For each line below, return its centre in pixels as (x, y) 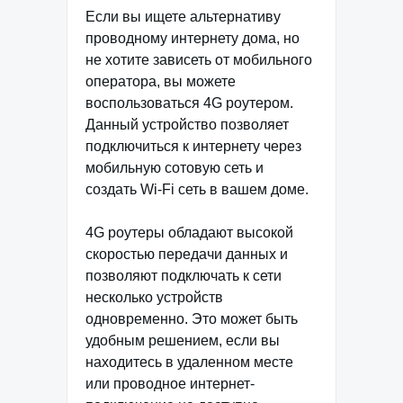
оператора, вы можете (161, 81)
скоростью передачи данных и (187, 254)
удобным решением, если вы (183, 340)
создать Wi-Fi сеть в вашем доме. (197, 189)
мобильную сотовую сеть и (175, 168)
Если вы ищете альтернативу (183, 17)
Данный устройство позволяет (187, 125)
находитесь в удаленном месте (189, 362)
